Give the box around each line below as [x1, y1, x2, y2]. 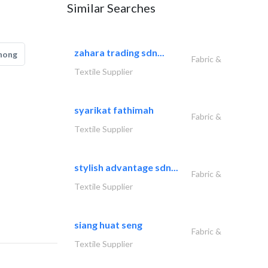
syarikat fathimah [74, 104, 154, 115]
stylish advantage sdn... [74, 162, 178, 173]
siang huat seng [74, 219, 142, 230]
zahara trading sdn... [74, 47, 165, 58]
